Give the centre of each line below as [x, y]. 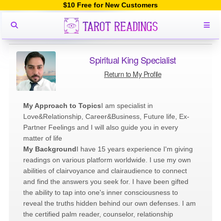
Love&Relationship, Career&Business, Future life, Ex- [106, 116]
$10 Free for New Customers [110, 5]
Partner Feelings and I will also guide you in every [101, 127]
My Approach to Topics [62, 106]
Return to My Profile [133, 74]
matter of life [43, 138]
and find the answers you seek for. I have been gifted [106, 182]
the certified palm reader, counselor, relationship [98, 214]
